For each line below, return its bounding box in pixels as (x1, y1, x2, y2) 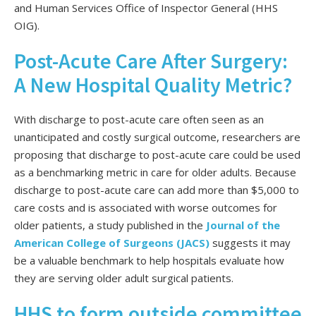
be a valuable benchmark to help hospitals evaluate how (14, 253, 284, 268)
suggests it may (212, 236, 291, 250)
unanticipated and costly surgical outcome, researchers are (14, 130, 300, 145)
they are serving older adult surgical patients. (14, 271, 236, 286)
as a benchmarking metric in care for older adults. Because (14, 165, 296, 180)
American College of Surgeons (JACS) (14, 236, 209, 250)
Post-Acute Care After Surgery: (14, 47, 288, 74)
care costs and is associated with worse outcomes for (14, 200, 277, 215)
